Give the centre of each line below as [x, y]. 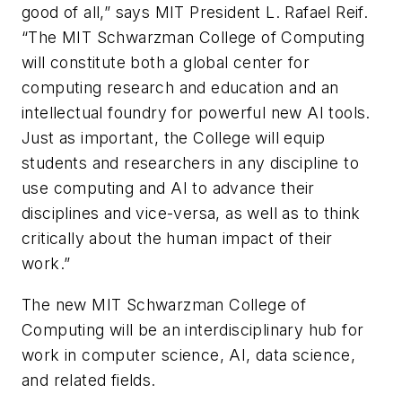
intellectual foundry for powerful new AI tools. [196, 113]
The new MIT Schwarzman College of [164, 304]
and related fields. [89, 380]
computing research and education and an [180, 88]
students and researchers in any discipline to [190, 163]
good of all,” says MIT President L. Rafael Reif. [195, 13]
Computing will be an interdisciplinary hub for [193, 329]
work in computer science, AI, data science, [189, 354]
